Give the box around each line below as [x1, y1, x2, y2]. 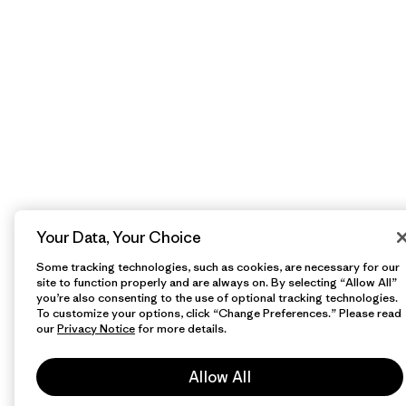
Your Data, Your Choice [36, 227, 201, 247]
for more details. [135, 321, 227, 336]
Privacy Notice [57, 321, 135, 336]
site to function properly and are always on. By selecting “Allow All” [36, 275, 397, 290]
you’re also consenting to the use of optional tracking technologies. [36, 290, 398, 305]
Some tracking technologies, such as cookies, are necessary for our [36, 259, 400, 275]
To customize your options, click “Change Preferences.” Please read [36, 305, 401, 321]
